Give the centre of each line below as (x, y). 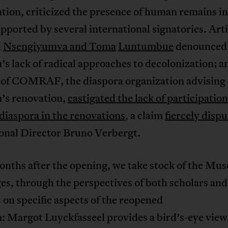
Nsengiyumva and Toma (59, 46)
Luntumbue (146, 46)
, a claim (145, 115)
